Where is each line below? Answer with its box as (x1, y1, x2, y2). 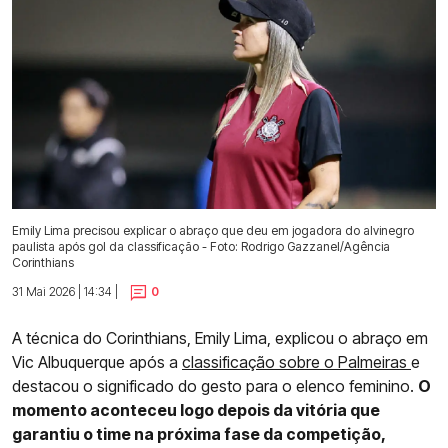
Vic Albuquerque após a (12, 351, 182, 372)
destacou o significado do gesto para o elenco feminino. (12, 375, 418, 396)
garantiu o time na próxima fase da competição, (12, 423, 385, 444)
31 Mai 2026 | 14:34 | (12, 283, 118, 299)
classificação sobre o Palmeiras (182, 351, 411, 372)
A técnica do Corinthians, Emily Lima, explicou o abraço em (12, 327, 428, 348)
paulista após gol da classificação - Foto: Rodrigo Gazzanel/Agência (12, 238, 390, 254)
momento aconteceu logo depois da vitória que (12, 399, 380, 420)
